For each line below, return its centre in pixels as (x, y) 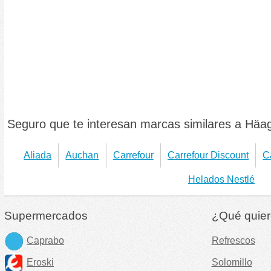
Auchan (82, 155)
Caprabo (45, 240)
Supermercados (46, 215)
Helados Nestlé (221, 179)
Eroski (40, 262)
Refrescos (233, 240)
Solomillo (232, 262)
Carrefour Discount (208, 155)
